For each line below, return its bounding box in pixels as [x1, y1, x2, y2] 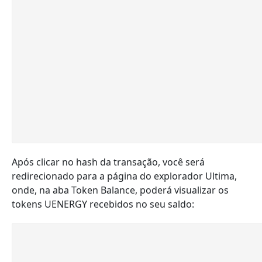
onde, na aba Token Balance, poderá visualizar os [12, 184, 229, 196]
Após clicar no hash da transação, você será [12, 156, 205, 168]
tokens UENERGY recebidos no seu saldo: [12, 198, 194, 211]
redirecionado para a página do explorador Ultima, [12, 170, 237, 182]
